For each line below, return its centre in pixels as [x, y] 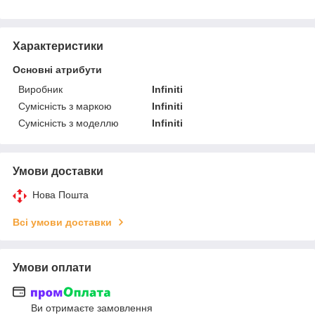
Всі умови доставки [62, 222]
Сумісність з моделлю [69, 123]
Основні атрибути [57, 69]
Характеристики [58, 46]
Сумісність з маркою [65, 106]
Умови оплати [52, 267]
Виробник [40, 89]
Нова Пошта [60, 194]
